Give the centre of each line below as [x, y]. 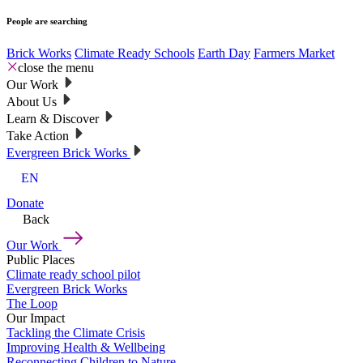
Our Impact [36, 318]
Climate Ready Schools [135, 53]
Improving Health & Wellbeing [86, 348]
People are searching [47, 21]
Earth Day [224, 53]
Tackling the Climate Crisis [76, 333]
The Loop [32, 304]
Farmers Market [294, 53]
